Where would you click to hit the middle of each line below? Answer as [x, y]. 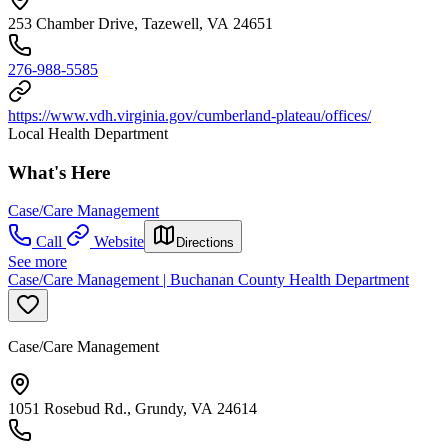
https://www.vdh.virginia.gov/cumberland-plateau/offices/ [189, 115]
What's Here [59, 172]
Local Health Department [88, 133]
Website [119, 242]
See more [37, 262]
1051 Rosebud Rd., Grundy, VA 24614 [132, 409]
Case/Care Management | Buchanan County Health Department [208, 280]
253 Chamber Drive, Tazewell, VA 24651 [140, 23]
